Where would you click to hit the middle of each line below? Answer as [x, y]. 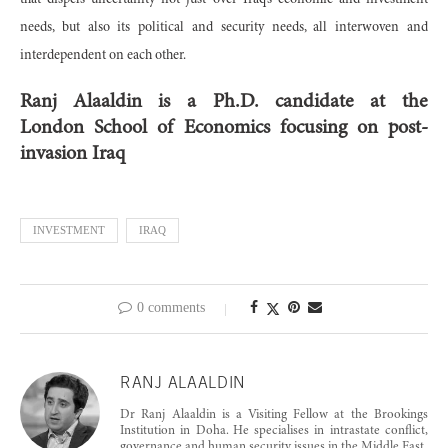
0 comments [171, 308]
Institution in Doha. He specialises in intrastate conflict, [274, 432]
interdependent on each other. [103, 56]
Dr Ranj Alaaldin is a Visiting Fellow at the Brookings [274, 416]
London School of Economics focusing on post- [224, 128]
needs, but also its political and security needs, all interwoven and [224, 28]
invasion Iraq [72, 154]
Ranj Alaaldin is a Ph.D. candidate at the [224, 102]
